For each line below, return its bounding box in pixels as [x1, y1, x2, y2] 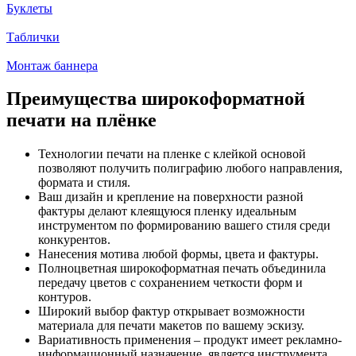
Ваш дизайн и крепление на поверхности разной [38, 190, 304, 204]
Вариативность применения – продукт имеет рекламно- [38, 333, 342, 347]
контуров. [38, 290, 91, 304]
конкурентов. [38, 233, 110, 247]
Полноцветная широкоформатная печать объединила [38, 261, 326, 276]
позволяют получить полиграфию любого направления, [38, 161, 342, 176]
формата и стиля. [38, 176, 130, 190]
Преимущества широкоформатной [6, 88, 305, 110]
